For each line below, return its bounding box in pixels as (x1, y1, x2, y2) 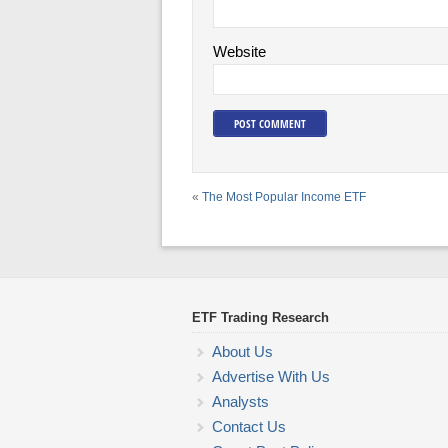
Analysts (212, 393, 269, 410)
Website (213, 43, 266, 60)
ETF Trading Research (192, 310, 329, 325)
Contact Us (212, 418, 286, 435)
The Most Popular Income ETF (202, 190, 366, 204)
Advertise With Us (212, 368, 330, 385)
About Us (212, 343, 273, 360)
